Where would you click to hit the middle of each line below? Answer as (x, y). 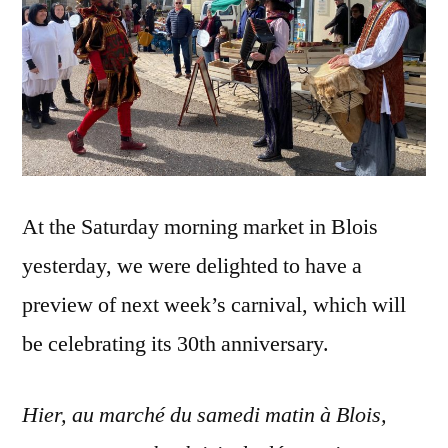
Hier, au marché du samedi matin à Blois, (204, 414)
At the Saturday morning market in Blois (200, 226)
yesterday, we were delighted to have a (192, 265)
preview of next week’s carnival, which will (214, 304)
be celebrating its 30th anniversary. (175, 343)
